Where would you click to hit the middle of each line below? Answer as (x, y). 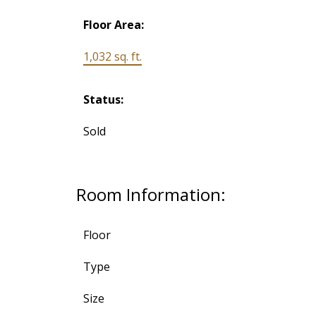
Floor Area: (113, 25)
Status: (103, 100)
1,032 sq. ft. (112, 57)
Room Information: (151, 195)
